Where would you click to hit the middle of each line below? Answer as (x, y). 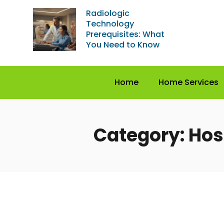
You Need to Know (123, 45)
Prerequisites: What (125, 34)
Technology (110, 24)
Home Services (188, 82)
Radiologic (108, 13)
